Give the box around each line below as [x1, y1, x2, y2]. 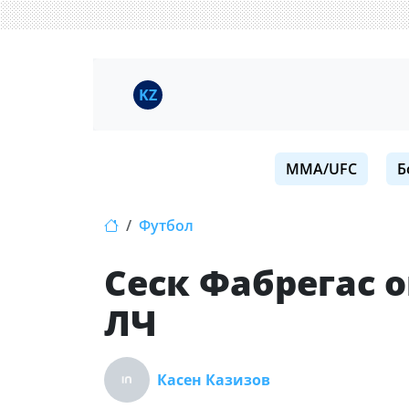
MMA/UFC [286, 159, 357, 179]
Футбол [139, 215, 194, 236]
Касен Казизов [157, 370, 270, 390]
